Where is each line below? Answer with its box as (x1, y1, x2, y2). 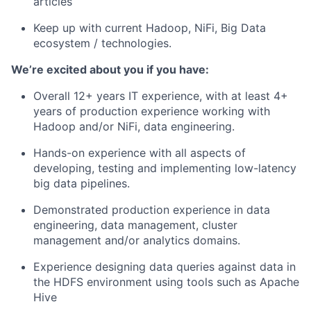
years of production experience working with (33, 104, 270, 118)
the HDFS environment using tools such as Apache (33, 275, 299, 289)
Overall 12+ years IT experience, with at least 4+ (33, 89, 288, 103)
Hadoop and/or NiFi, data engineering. (33, 119, 235, 133)
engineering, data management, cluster (33, 218, 237, 232)
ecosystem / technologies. (33, 36, 171, 50)
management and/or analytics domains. (33, 233, 240, 247)
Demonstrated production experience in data (33, 203, 270, 217)
